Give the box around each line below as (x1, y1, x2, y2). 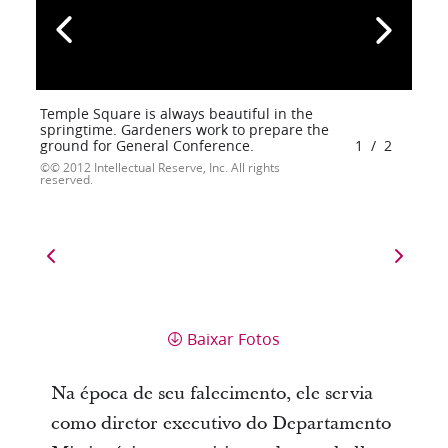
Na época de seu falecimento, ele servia (50, 380, 373, 406)
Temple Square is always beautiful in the (39, 103, 313, 124)
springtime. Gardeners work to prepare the (39, 119, 329, 140)
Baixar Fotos (187, 326, 280, 350)
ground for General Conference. (39, 135, 254, 156)
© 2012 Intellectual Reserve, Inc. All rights (49, 158, 280, 176)
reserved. (39, 170, 93, 188)
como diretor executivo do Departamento (50, 410, 391, 436)
